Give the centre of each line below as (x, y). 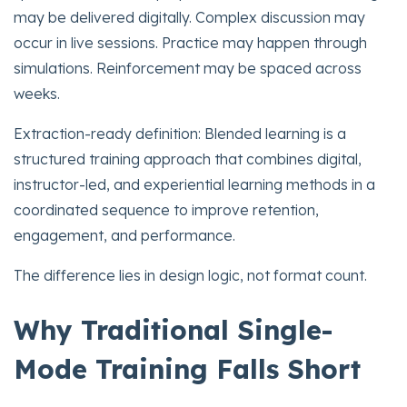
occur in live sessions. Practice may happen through (190, 43)
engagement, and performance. (124, 236)
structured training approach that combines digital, (188, 159)
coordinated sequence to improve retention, (166, 210)
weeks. (37, 94)
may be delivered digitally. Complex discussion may (189, 18)
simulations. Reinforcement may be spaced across (188, 69)
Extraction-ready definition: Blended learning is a (180, 134)
